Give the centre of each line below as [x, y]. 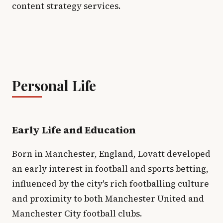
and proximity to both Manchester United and [108, 199]
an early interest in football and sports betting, [110, 169]
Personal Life [54, 85]
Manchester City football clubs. [77, 214]
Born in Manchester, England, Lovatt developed [111, 154]
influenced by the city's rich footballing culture [111, 184]
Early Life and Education [74, 130]
